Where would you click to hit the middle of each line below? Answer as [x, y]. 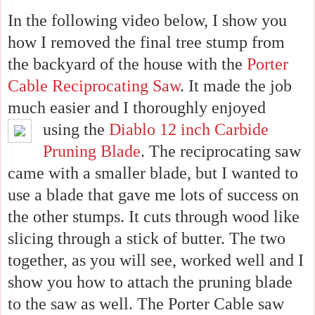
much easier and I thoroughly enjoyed [139, 108]
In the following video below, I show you [147, 21]
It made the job [240, 86]
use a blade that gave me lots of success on [153, 195]
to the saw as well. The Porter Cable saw [146, 304]
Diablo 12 [144, 130]
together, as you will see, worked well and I [156, 261]
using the [76, 130]
